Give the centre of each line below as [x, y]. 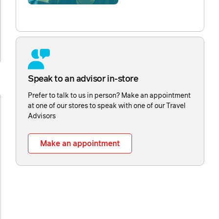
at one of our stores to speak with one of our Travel [107, 106]
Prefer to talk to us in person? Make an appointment [109, 96]
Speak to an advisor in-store [83, 79]
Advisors [42, 116]
